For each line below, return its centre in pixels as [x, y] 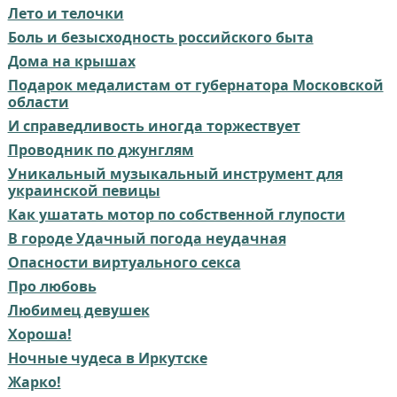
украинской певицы [84, 190]
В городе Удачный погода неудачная [147, 238]
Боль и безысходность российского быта [160, 37]
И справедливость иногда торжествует [154, 125]
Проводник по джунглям [101, 149]
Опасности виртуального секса [124, 262]
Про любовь [52, 286]
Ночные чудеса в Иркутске [107, 358]
